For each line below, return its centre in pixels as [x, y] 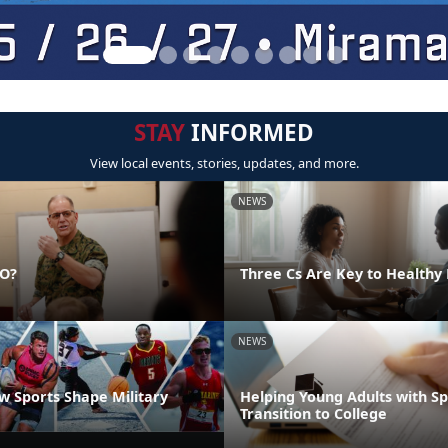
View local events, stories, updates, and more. [224, 163]
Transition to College [313, 413]
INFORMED [249, 132]
